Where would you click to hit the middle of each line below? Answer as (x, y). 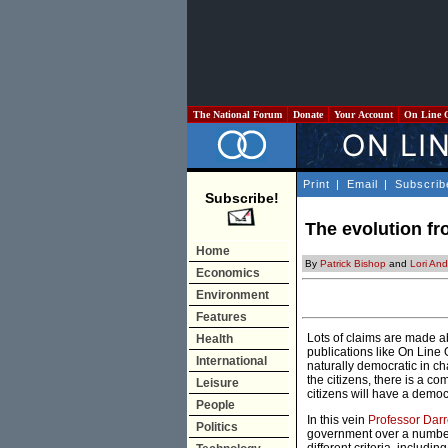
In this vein (337, 420)
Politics (217, 427)
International (231, 361)
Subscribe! (241, 198)
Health (214, 339)
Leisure (217, 383)
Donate (308, 114)
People (215, 405)
